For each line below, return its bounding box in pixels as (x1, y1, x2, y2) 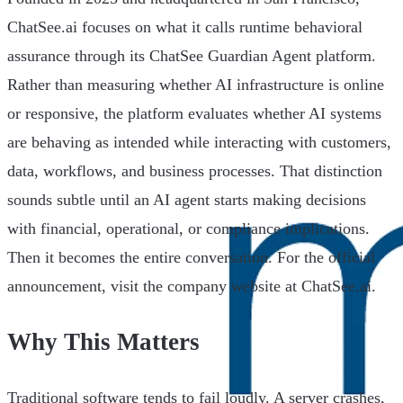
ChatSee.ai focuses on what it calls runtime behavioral (7, 17, 363, 36)
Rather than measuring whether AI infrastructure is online (7, 75, 384, 94)
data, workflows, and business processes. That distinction (7, 161, 382, 180)
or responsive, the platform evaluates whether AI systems (7, 103, 381, 122)
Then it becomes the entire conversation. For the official (7, 247, 375, 266)
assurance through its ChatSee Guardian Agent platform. (7, 46, 376, 65)
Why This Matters (7, 328, 200, 356)
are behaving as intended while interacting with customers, (7, 132, 391, 151)
